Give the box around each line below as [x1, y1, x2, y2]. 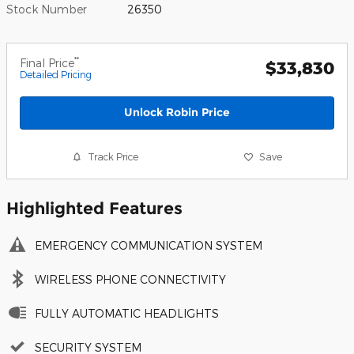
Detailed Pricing [20, 69, 92, 81]
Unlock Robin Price [124, 105, 230, 120]
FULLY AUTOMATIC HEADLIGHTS [35, 306, 219, 320]
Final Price [20, 56, 74, 70]
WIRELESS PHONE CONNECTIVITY [35, 272, 226, 286]
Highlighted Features [6, 198, 183, 218]
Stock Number [6, 2, 87, 17]
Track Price [88, 151, 139, 163]
